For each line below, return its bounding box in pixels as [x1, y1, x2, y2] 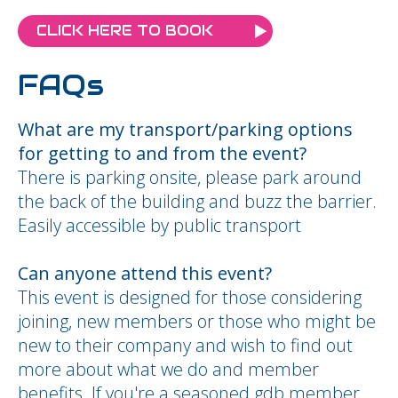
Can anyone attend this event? [18, 261, 272, 285]
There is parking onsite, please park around [18, 165, 362, 189]
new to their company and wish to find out [18, 333, 353, 357]
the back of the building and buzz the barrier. [18, 189, 377, 213]
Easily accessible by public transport [18, 213, 301, 237]
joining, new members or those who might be [18, 309, 376, 333]
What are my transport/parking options [18, 117, 353, 141]
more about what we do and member [18, 357, 319, 381]
